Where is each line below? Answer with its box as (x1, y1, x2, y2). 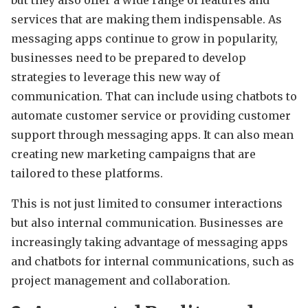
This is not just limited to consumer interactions (11, 197, 283, 211)
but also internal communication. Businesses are (11, 216, 283, 230)
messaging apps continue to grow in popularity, (11, 32, 278, 46)
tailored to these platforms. (11, 166, 163, 181)
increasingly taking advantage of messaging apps (11, 235, 288, 250)
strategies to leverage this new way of (11, 70, 220, 85)
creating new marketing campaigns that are (11, 147, 256, 162)
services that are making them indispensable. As (11, 12, 282, 27)
